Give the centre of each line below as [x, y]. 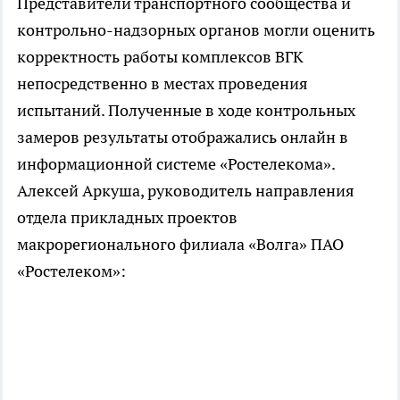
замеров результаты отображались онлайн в [183, 137]
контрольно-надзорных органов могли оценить [196, 30]
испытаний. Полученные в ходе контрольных [186, 111]
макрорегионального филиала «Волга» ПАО [180, 245]
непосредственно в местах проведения [162, 84]
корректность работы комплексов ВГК [160, 57]
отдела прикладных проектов [127, 218]
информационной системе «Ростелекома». [176, 164]
